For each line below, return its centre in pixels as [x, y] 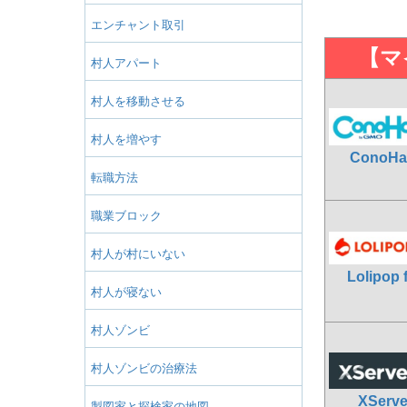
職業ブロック [126, 215]
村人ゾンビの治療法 [144, 368]
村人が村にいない [138, 253]
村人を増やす [126, 139]
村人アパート [126, 63]
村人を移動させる [138, 101]
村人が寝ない [126, 292]
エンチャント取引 [138, 25]
